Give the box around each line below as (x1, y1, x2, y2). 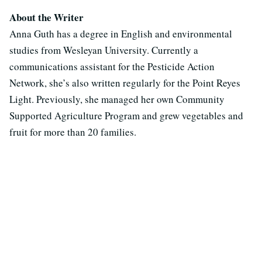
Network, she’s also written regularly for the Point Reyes (9, 75, 240, 89)
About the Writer (9, 9, 84, 25)
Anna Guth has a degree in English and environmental (9, 26, 232, 40)
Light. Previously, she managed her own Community (9, 92, 225, 106)
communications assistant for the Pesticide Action (9, 59, 215, 73)
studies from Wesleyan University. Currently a (9, 43, 198, 57)
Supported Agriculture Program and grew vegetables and (9, 108, 243, 122)
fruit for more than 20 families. (9, 125, 136, 139)
